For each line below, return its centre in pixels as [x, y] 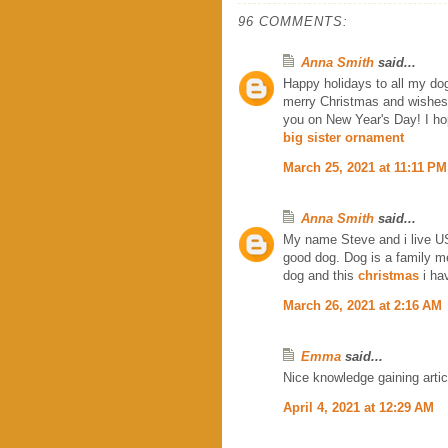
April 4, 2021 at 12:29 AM [358, 407]
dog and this [320, 275]
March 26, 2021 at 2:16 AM [362, 305]
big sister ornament [343, 137]
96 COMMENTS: [293, 21]
